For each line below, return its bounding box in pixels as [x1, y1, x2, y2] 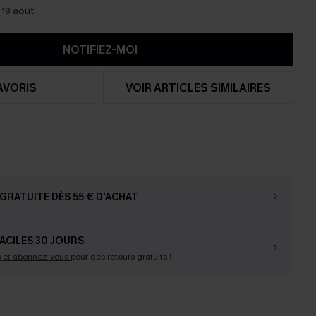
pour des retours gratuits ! [70, 251, 171, 262]
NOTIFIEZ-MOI [62, 42, 138, 57]
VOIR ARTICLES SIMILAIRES [126, 80, 272, 95]
